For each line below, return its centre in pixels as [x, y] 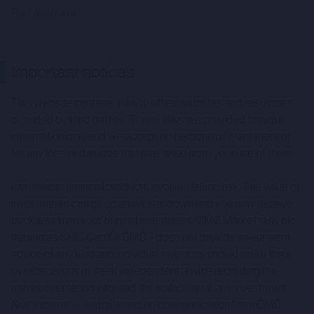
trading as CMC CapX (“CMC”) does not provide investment [151, 237]
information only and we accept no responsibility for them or [151, 136]
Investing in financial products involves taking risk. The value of [156, 187]
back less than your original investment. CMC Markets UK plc [153, 220]
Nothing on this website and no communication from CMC [146, 305]
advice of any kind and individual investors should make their [151, 254]
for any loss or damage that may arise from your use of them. [153, 153]
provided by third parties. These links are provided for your [148, 120]
